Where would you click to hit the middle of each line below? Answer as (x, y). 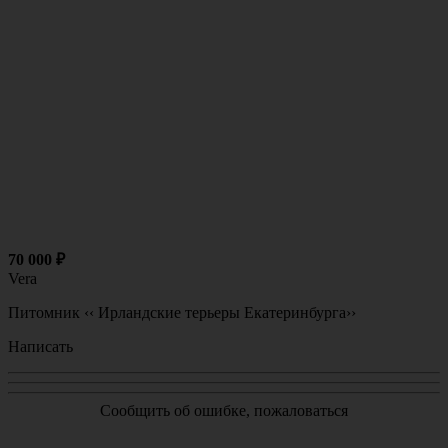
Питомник (44, 313)
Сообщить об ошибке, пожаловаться (224, 411)
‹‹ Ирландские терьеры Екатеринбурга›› (220, 313)
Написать (40, 347)
